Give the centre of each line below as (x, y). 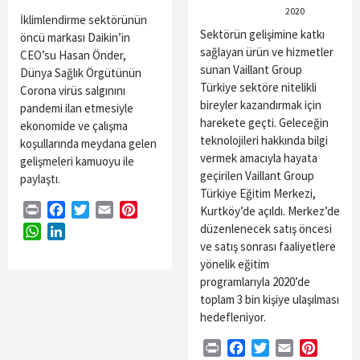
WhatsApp (70, 232)
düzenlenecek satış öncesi (266, 229)
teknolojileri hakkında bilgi (264, 141)
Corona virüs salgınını (73, 91)
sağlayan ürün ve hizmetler (267, 52)
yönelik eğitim (235, 264)
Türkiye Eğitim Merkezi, (258, 194)
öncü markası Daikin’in (75, 38)
